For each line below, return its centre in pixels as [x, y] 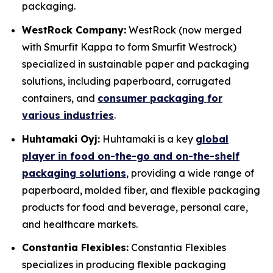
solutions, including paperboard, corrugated [126, 81]
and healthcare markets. [80, 224]
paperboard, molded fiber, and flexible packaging [141, 190]
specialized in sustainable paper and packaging [136, 64]
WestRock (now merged [184, 30]
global [212, 139]
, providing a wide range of [190, 173]
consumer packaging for [160, 98]
